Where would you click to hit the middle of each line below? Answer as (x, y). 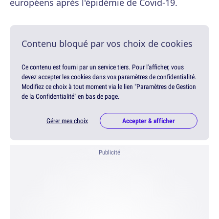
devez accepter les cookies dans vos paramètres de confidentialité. (109, 77)
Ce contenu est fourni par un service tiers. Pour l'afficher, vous (103, 67)
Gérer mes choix (67, 121)
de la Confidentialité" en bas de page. (71, 97)
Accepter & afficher (149, 121)
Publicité (109, 153)
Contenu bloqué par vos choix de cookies (107, 44)
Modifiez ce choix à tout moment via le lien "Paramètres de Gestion (109, 87)
